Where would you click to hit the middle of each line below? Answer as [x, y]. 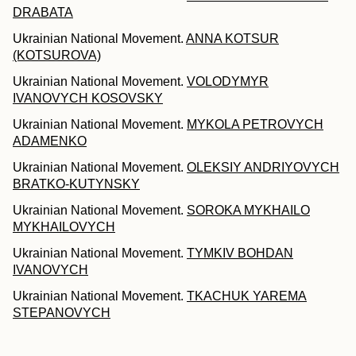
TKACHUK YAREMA [247, 296]
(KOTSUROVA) [57, 56]
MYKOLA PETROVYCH [255, 125]
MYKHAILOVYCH [64, 227]
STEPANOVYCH [62, 313]
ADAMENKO [50, 141]
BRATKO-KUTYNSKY [76, 184]
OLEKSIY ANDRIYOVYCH [263, 168]
